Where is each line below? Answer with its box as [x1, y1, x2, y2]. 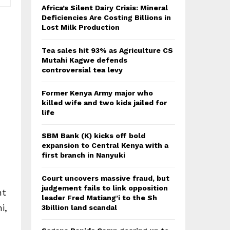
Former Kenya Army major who [42, 89, 153, 97]
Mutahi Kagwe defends [42, 56, 127, 64]
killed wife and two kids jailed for [42, 99, 167, 107]
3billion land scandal [42, 203, 117, 212]
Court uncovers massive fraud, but [42, 174, 169, 182]
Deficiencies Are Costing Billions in [42, 13, 171, 22]
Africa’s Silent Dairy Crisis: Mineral [42, 4, 168, 12]
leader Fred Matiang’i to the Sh [42, 194, 157, 202]
